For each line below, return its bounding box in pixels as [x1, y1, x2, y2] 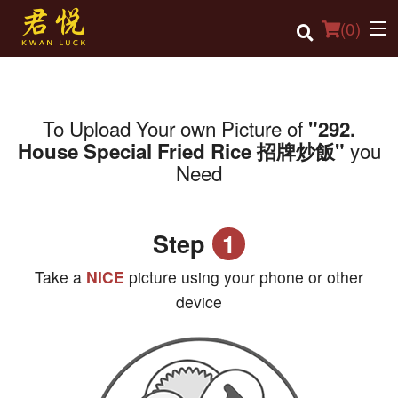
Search [293, 339, 362, 358]
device [176, 291, 222, 314]
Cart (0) [26, 287, 66, 303]
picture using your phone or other [129, 266, 363, 289]
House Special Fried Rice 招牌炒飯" [17, 137, 345, 166]
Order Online [12, 124, 78, 141]
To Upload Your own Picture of [43, 114, 308, 143]
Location [12, 163, 57, 180]
